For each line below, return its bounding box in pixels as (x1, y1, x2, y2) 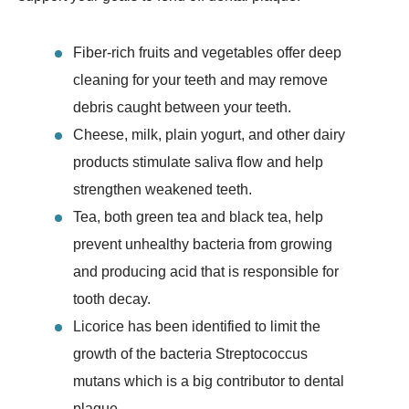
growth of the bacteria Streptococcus (73, 346, 308, 362)
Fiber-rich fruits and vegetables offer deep (73, 45, 341, 61)
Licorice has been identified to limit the (73, 319, 320, 335)
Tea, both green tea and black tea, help (73, 209, 323, 225)
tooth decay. (73, 291, 151, 308)
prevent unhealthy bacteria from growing (73, 236, 332, 253)
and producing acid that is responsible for (73, 264, 339, 280)
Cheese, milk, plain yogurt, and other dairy (73, 127, 345, 143)
